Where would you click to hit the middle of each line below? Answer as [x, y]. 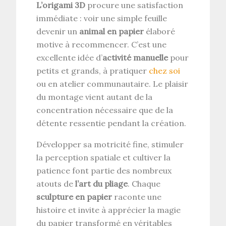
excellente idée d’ [70, 57]
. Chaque [144, 183]
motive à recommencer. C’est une [102, 44]
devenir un [58, 31]
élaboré [160, 31]
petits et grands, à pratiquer [93, 70]
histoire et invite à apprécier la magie [109, 210]
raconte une [137, 196]
